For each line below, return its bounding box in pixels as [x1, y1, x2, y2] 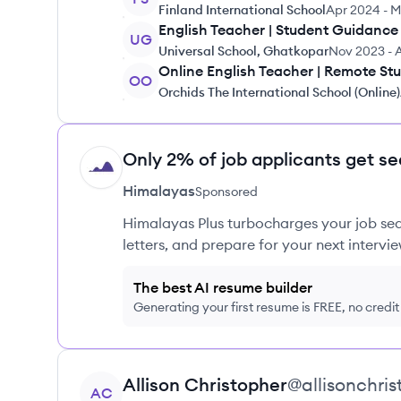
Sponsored [195, 183, 258, 200]
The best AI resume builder [133, 278, 312, 296]
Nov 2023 [328, 43, 385, 59]
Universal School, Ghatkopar [158, 43, 328, 59]
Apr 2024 [326, 2, 380, 18]
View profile [79, 372, 158, 390]
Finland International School [158, 2, 326, 18]
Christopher [184, 373, 287, 396]
